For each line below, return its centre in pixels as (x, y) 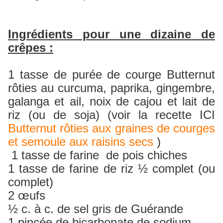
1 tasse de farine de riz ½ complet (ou (111, 169)
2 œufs (27, 196)
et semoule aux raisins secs (81, 142)
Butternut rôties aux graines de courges (111, 128)
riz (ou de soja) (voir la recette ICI (111, 115)
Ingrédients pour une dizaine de (111, 34)
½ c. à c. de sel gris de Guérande (96, 209)
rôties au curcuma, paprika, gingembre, (111, 88)
